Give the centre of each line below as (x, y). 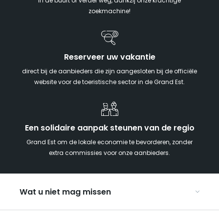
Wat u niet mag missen (65, 192)
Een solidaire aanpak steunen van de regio (109, 128)
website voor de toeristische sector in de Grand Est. (109, 82)
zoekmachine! (109, 11)
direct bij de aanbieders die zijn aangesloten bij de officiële (109, 72)
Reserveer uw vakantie (109, 57)
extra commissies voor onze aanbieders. (109, 153)
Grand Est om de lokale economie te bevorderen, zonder (109, 142)
